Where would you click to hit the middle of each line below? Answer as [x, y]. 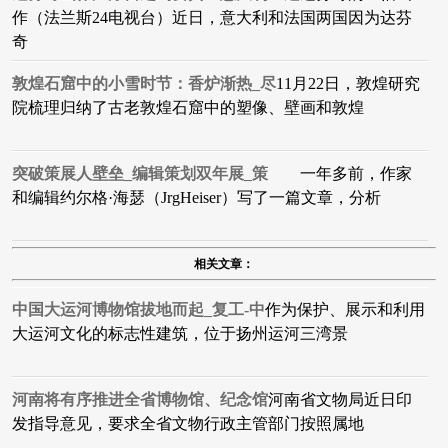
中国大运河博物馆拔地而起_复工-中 [138, 310]
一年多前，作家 [340, 174]
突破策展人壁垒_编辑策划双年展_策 [140, 174]
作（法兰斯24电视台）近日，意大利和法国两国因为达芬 [212, 18]
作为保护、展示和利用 [345, 310]
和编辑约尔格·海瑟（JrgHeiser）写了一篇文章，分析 [196, 198]
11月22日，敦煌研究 [348, 84]
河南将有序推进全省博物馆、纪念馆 [140, 400]
